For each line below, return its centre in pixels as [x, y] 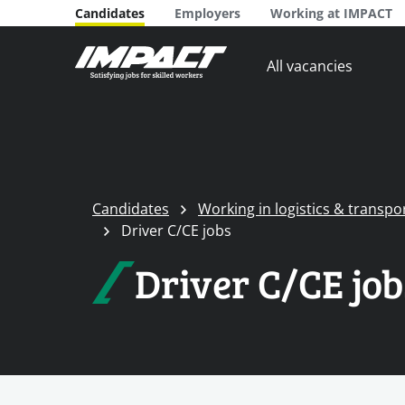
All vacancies [310, 65]
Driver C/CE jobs [176, 230]
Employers [207, 13]
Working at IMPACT [331, 13]
